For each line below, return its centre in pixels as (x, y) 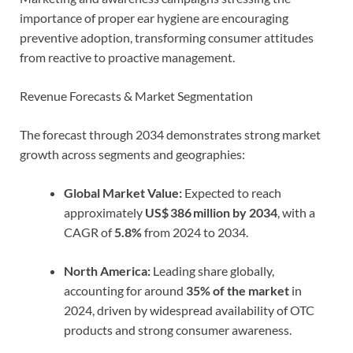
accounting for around (125, 290)
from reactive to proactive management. (127, 57)
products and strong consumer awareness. (178, 329)
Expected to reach (232, 192)
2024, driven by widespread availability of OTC (189, 310)
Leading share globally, (212, 270)
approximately (104, 212)
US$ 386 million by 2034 (211, 212)
